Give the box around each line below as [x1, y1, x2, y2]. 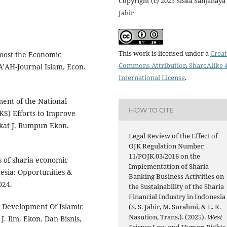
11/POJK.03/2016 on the [129, 152, 201, 161]
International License [119, 73, 185, 83]
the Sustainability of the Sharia [129, 182, 224, 192]
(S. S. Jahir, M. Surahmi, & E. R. [129, 202, 221, 212]
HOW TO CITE [129, 105, 174, 114]
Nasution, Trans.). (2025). [129, 212, 208, 222]
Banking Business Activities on [129, 172, 224, 181]
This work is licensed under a [119, 49, 210, 58]
